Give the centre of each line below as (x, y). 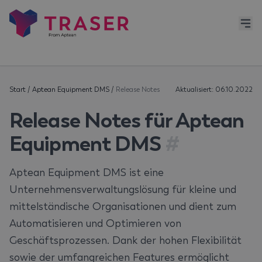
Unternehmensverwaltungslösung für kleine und (123, 189)
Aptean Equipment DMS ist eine (87, 173)
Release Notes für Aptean (127, 120)
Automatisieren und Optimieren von (95, 223)
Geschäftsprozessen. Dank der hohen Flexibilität (125, 240)
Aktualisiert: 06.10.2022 (214, 89)
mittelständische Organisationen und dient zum (123, 206)
